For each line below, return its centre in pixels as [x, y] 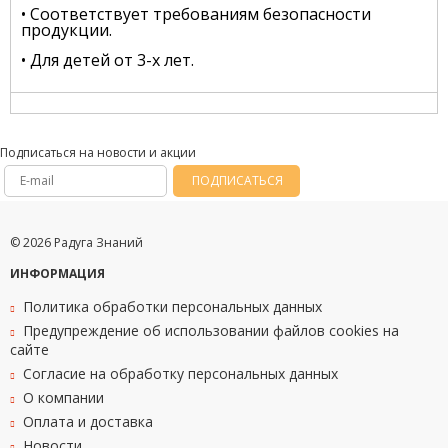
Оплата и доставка [88, 422]
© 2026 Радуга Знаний [76, 243]
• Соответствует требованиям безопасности [196, 14]
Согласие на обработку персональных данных [180, 374]
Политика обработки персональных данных [172, 307]
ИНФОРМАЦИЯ [57, 274]
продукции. [66, 30]
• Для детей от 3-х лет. [107, 60]
